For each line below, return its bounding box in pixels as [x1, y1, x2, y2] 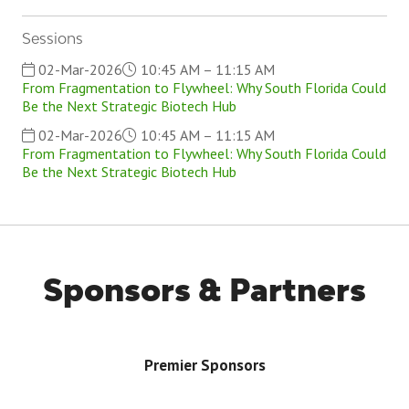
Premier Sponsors [143, 355, 266, 375]
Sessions [22, 29, 83, 47]
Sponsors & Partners [43, 272, 366, 308]
